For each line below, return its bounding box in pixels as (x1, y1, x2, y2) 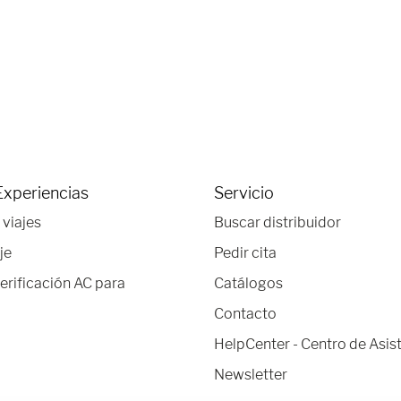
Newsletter (214, 366, 287, 383)
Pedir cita (214, 244, 277, 261)
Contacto (214, 305, 277, 322)
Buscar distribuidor (214, 214, 341, 231)
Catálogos (214, 275, 283, 292)
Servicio (214, 183, 274, 202)
